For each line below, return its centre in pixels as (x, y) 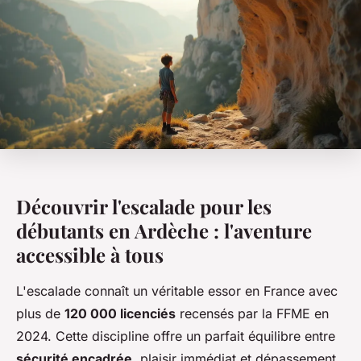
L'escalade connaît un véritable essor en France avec (177, 290)
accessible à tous (90, 254)
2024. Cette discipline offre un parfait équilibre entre (176, 336)
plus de (40, 313)
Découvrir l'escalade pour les (144, 206)
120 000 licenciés (120, 313)
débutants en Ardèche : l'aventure (164, 230)
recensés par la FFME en (252, 313)
